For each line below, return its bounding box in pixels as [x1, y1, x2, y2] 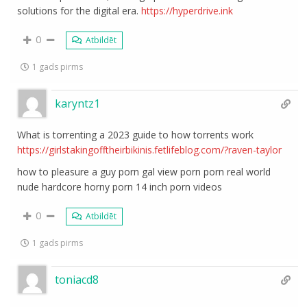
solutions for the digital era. [17, 4, 142, 17]
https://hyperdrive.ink [141, 4, 234, 17]
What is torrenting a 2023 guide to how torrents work [17, 128, 254, 141]
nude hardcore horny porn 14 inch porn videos [17, 180, 223, 193]
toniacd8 [55, 272, 99, 287]
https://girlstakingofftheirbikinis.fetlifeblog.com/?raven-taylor [17, 143, 282, 156]
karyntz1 [55, 96, 101, 111]
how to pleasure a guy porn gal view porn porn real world [17, 165, 271, 178]
